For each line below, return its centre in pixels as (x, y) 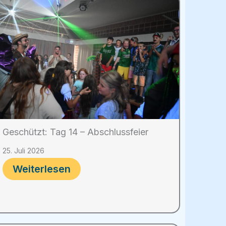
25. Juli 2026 (23, 150)
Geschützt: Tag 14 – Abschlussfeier (75, 132)
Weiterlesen (42, 169)
